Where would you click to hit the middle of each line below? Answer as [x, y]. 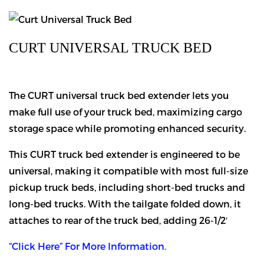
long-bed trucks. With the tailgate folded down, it [125, 204]
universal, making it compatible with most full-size [128, 171]
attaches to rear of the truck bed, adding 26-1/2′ [118, 220]
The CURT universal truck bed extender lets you [119, 95]
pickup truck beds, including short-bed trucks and [127, 187]
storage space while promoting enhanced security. [127, 128]
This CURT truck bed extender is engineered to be [124, 154]
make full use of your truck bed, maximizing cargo [126, 112]
